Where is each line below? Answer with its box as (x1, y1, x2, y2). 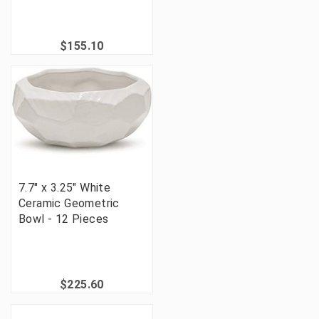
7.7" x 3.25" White (19, 181, 111, 195)
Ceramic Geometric (19, 197, 120, 211)
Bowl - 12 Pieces (19, 212, 109, 226)
